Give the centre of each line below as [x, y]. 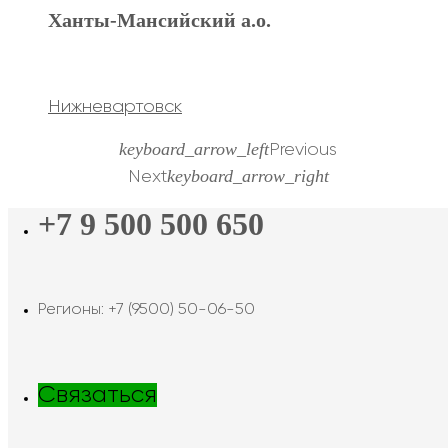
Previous [303, 149]
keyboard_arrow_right [247, 175]
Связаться [97, 394]
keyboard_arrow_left [194, 148]
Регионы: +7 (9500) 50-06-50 [146, 309]
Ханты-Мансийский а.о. [159, 19]
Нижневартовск [115, 106]
